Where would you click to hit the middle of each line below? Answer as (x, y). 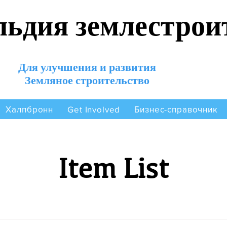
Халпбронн (30, 109)
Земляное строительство (87, 80)
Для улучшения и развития (87, 67)
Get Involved (94, 109)
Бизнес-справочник (176, 109)
